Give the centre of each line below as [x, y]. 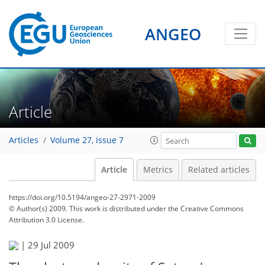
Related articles [219, 170]
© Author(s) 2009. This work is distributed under [88, 209]
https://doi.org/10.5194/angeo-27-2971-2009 [82, 197]
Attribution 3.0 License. [46, 220]
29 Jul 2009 [51, 245]
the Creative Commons [206, 209]
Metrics [158, 170]
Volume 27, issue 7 [87, 140]
